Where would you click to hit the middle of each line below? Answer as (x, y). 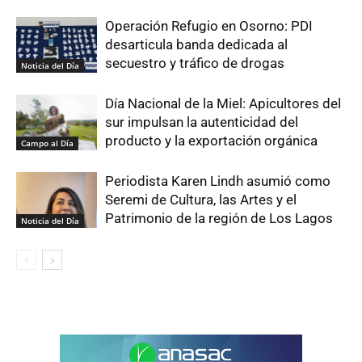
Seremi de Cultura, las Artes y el (201, 200)
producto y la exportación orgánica (211, 141)
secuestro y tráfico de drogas (195, 63)
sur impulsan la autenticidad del (202, 122)
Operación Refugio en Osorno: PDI (209, 26)
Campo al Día (47, 143)
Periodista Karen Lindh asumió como (218, 181)
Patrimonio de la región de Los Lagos (219, 219)
